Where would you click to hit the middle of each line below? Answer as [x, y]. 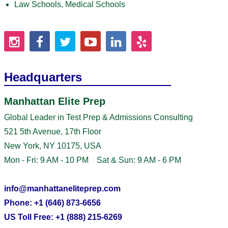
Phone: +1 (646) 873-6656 [52, 203]
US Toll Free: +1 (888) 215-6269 [63, 217]
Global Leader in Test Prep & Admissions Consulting [98, 117]
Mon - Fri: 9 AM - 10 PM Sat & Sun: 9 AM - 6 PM [93, 160]
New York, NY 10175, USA [53, 146]
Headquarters [43, 77]
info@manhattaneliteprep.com [62, 189]
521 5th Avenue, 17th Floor [53, 132]
